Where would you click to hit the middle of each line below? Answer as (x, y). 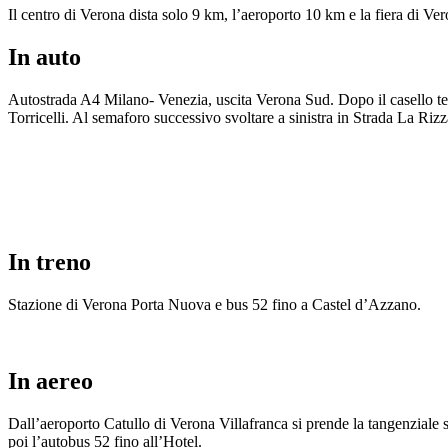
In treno (49, 261)
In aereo (50, 380)
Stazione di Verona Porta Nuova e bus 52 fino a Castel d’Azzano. (214, 304)
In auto (44, 57)
